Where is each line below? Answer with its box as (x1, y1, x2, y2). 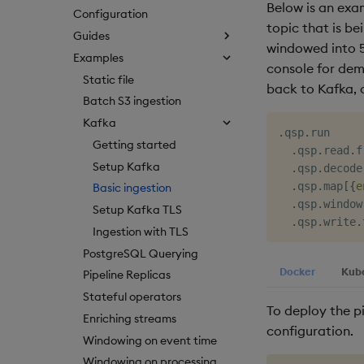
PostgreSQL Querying (83, 245, 198, 261)
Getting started (93, 136, 176, 152)
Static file (83, 71, 134, 87)
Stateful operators (83, 289, 181, 305)
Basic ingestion (93, 180, 171, 196)
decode (323, 161, 362, 175)
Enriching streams (83, 310, 176, 326)
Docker (279, 264, 315, 278)
